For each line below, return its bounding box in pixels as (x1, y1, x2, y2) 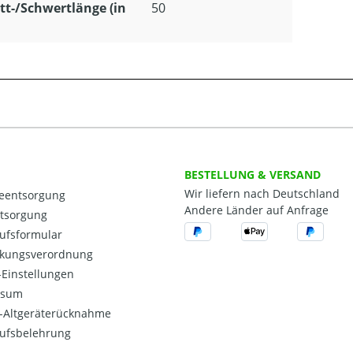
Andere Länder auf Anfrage (184, 203, 329, 217)
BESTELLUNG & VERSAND (184, 166, 321, 182)
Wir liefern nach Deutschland (184, 186, 340, 201)
